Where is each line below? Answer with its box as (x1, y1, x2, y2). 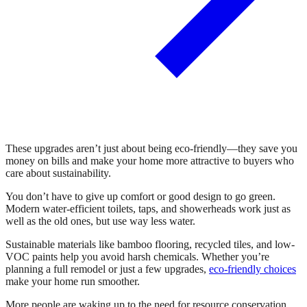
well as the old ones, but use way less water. (5, 214, 195, 227)
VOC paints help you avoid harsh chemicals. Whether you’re (5, 250, 269, 262)
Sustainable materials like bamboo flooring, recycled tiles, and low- (5, 238, 295, 250)
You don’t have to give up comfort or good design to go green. (5, 190, 275, 202)
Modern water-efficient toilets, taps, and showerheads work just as (5, 202, 291, 214)
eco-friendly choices (209, 262, 296, 275)
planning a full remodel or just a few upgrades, (5, 262, 209, 275)
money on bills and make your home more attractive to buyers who (5, 154, 294, 167)
